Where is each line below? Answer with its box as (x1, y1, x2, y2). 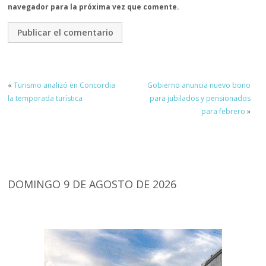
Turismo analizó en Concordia (14, 80, 116, 90)
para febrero (201, 106, 245, 116)
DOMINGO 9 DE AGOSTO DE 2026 (8, 176, 177, 191)
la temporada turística (8, 93, 83, 103)
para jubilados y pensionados (149, 93, 251, 103)
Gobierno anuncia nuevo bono (147, 80, 251, 90)
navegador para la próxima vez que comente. (8, 2, 180, 12)
